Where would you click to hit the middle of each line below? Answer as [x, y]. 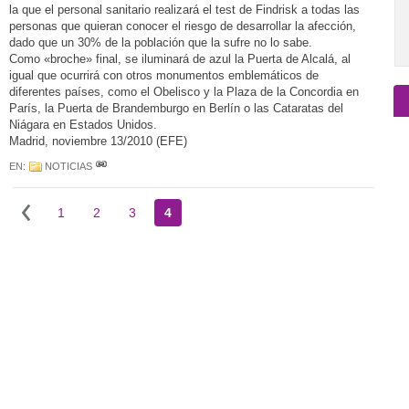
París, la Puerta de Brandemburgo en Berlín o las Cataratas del [176, 108]
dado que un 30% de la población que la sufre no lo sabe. [161, 42]
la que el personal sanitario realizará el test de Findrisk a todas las [184, 10]
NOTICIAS [68, 166]
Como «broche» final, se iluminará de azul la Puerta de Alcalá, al [180, 59]
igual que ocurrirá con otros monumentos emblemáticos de [164, 75]
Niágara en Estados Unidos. [83, 125]
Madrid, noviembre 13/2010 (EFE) [98, 141]
